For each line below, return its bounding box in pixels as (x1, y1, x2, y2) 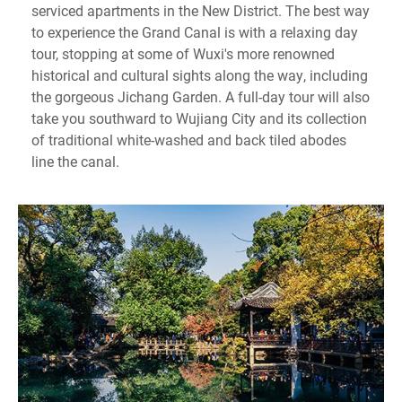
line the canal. (31, 151, 119, 170)
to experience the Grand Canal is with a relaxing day (31, 22, 358, 41)
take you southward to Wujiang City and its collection (31, 108, 367, 127)
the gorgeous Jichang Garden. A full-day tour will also (31, 86, 370, 106)
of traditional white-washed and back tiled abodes (31, 129, 346, 149)
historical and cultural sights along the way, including (31, 65, 368, 84)
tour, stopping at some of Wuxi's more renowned (31, 43, 335, 63)
